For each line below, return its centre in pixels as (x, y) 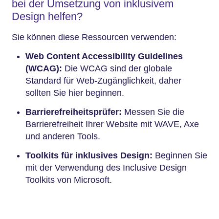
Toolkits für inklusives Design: (89, 156)
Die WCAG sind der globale (117, 69)
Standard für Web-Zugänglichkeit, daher (103, 81)
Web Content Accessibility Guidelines (104, 56)
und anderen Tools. (64, 137)
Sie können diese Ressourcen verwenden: (95, 37)
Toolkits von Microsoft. (70, 180)
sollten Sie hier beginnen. (76, 93)
